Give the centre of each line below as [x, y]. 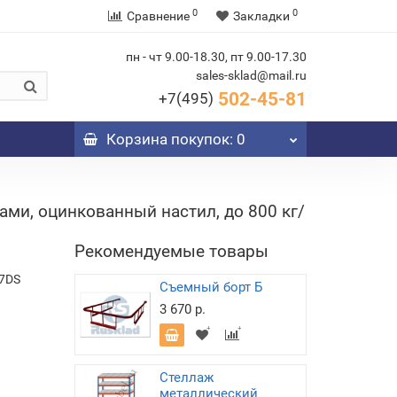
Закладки [261, 16]
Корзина [136, 139]
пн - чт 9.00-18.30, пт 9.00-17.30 [216, 57]
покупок [198, 139]
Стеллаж [186, 378]
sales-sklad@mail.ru [251, 75]
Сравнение [158, 16]
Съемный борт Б [210, 287]
